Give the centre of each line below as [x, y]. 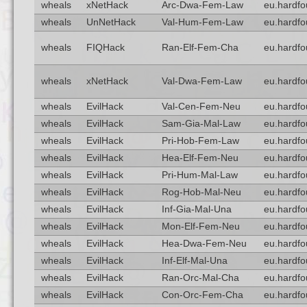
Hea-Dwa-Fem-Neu [204, 244]
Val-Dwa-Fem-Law [201, 81]
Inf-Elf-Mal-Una [194, 261]
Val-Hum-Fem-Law [202, 22]
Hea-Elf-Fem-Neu [200, 158]
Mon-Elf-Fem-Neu [200, 226]
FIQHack [105, 48]
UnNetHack [111, 22]
